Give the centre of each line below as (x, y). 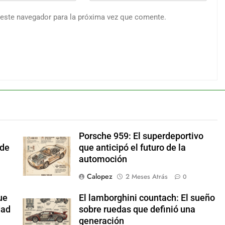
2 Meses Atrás (146, 176)
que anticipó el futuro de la (132, 147)
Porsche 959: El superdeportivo (141, 136)
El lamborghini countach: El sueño (147, 198)
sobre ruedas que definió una (137, 209)
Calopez (99, 176)
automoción (103, 159)
